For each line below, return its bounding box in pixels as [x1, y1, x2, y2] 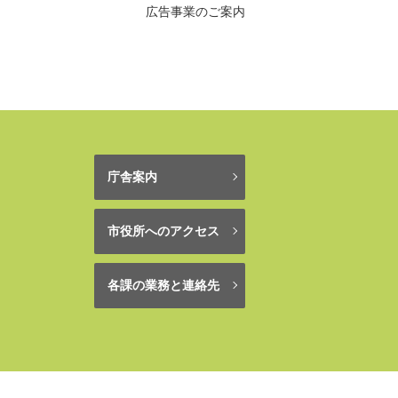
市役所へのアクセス [107, 223, 219, 238]
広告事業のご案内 [146, 4, 245, 19]
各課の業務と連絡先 [107, 277, 219, 292]
